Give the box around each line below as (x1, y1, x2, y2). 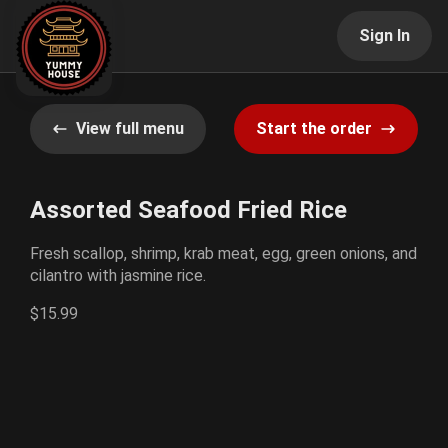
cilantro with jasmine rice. (30, 266, 206, 285)
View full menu (76, 119, 184, 138)
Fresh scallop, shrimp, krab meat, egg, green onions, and (30, 244, 417, 263)
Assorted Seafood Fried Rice (30, 196, 347, 224)
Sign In (359, 26, 410, 45)
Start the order (256, 119, 372, 138)
